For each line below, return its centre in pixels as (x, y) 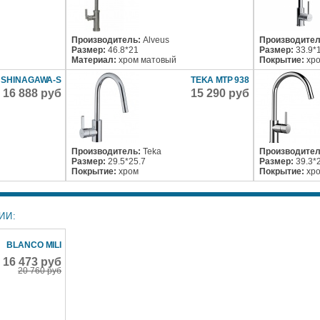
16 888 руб (32, 93)
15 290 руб (220, 93)
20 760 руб (40, 271)
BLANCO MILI (34, 245)
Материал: (95, 60)
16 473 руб (32, 262)
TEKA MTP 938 (220, 80)
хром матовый (148, 60)
